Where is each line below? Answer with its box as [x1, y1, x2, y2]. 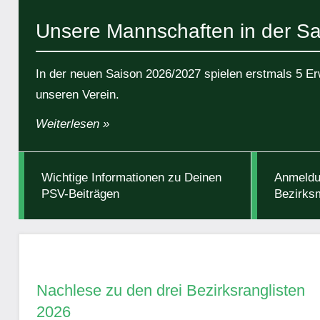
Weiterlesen [36, 117, 99, 131]
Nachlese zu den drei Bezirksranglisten [36, 281, 305, 300]
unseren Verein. [36, 88, 119, 102]
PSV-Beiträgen [41, 187, 119, 201]
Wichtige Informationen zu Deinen [41, 171, 221, 185]
